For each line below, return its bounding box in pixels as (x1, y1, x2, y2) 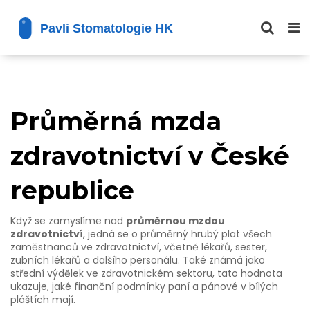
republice (10, 175, 134, 206)
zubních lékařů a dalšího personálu (10, 253, 178, 267)
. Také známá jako (178, 253, 265, 267)
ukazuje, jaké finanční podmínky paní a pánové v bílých (10, 280, 278, 293)
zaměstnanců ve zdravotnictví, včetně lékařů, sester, (10, 240, 267, 254)
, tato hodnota (212, 266, 282, 280)
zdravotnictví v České (10, 140, 289, 171)
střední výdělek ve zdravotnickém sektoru (10, 266, 212, 280)
